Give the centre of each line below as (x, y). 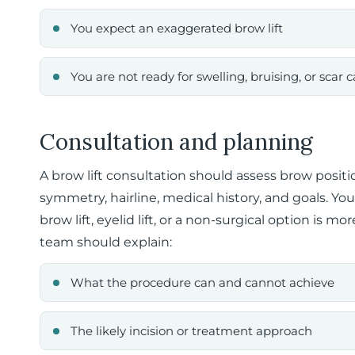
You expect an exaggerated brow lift (177, 28)
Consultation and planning (176, 142)
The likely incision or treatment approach (191, 331)
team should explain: (106, 242)
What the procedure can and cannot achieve (202, 282)
